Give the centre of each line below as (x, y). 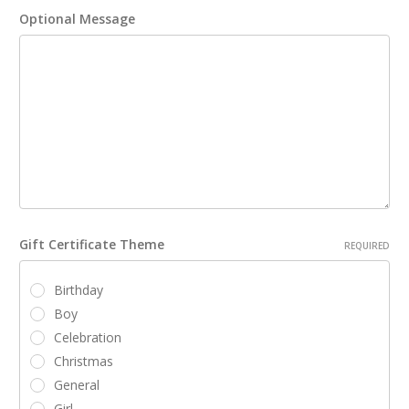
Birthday (78, 290)
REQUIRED (367, 246)
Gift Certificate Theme (92, 245)
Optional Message (77, 19)
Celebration (87, 338)
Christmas (83, 362)
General (76, 385)
